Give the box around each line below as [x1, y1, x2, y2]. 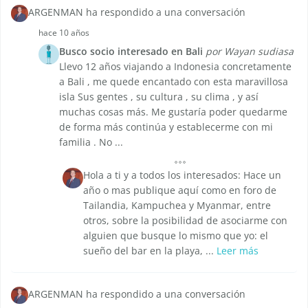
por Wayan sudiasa [206, 45, 294, 58]
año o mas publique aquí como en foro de [83, 184, 276, 197]
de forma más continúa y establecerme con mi [59, 120, 273, 134]
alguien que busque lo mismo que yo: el [83, 229, 268, 243]
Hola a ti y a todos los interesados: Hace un [83, 168, 281, 182]
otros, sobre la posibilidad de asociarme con [83, 214, 287, 228]
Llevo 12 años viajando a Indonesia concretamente [59, 60, 291, 74]
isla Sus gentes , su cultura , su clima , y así [59, 90, 258, 104]
